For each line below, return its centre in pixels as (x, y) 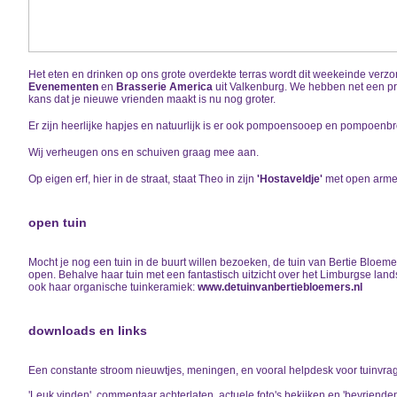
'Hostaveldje (288, 179)
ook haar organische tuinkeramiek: (113, 288)
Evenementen (63, 87)
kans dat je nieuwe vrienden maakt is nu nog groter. (152, 100)
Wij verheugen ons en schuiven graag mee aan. (144, 153)
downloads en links (88, 331)
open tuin (58, 223)
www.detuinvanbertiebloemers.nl (280, 288)
